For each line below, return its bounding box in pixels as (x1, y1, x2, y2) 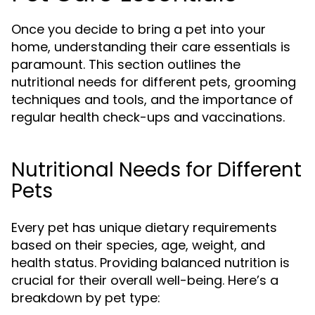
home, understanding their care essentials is (11, 38, 290, 56)
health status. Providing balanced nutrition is (11, 254, 290, 271)
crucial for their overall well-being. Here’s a (11, 271, 278, 289)
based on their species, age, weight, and (11, 236, 265, 254)
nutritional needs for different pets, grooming (11, 73, 296, 91)
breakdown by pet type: (11, 289, 160, 307)
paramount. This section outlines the (11, 56, 240, 73)
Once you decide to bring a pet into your (11, 20, 266, 38)
